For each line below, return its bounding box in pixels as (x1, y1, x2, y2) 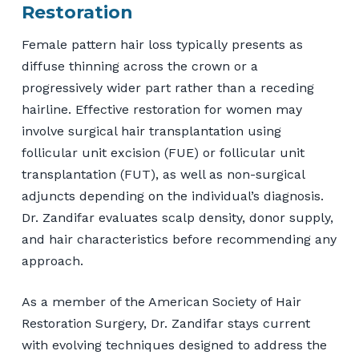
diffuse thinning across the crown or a (21, 58, 258, 74)
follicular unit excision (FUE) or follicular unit (21, 144, 305, 160)
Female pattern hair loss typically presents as (21, 36, 303, 52)
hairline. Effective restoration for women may (21, 101, 302, 117)
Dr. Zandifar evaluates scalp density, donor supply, (21, 209, 333, 225)
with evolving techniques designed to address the (21, 337, 327, 353)
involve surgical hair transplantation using (21, 123, 281, 139)
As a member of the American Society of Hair (21, 293, 301, 309)
